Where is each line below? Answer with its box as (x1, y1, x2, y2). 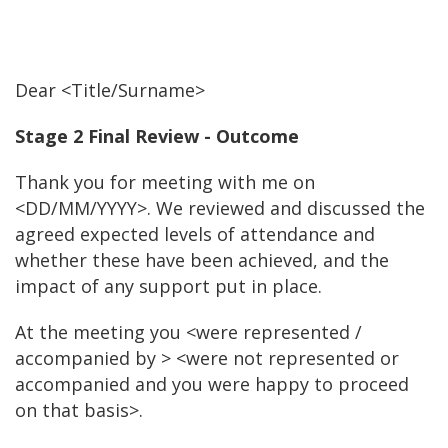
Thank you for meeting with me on (15, 170, 315, 194)
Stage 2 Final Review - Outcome (15, 124, 299, 148)
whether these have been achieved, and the (15, 248, 389, 272)
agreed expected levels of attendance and (15, 222, 375, 246)
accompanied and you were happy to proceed (15, 372, 409, 396)
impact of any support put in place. (15, 274, 322, 298)
